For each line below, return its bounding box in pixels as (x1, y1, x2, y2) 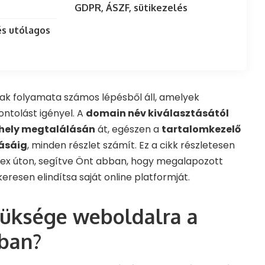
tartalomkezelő (161, 122, 241, 137)
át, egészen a (95, 122, 161, 137)
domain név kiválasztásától (86, 106, 229, 121)
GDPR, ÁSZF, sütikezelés (74, 2, 188, 14)
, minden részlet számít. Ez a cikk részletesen (27, 138, 235, 153)
